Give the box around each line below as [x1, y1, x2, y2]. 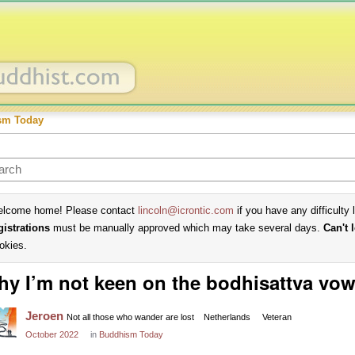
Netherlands [204, 312, 250, 322]
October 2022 [25, 330, 78, 339]
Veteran [262, 312, 292, 322]
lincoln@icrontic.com [138, 204, 234, 216]
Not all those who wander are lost [67, 312, 194, 322]
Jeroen [25, 309, 63, 323]
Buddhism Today [99, 330, 163, 339]
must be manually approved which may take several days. [50, 222, 323, 234]
